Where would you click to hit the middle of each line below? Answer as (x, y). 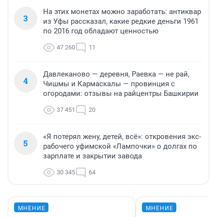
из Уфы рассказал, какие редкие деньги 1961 (121, 21)
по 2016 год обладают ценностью (101, 31)
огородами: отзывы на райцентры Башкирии (121, 93)
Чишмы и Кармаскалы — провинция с (109, 84)
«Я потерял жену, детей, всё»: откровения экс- (122, 136)
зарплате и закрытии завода (93, 156)
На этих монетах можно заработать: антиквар (122, 11)
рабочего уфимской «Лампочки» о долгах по (120, 146)
